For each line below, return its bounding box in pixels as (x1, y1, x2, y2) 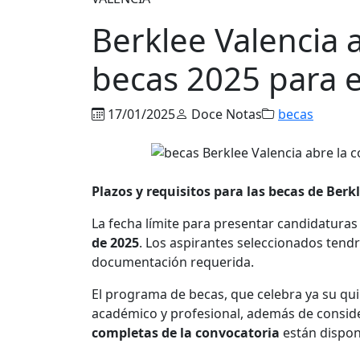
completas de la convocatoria (92, 323, 280, 342)
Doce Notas (188, 104, 262, 123)
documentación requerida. (92, 252, 254, 271)
